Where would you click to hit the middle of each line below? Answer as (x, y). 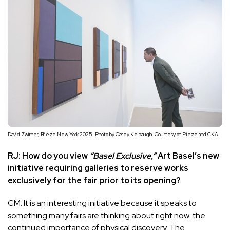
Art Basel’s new (188, 156)
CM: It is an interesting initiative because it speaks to (102, 203)
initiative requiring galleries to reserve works (98, 168)
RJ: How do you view (48, 156)
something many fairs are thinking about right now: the (107, 216)
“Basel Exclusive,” (123, 156)
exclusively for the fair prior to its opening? (94, 181)
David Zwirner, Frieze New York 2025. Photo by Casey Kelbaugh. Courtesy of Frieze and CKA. (114, 135)
